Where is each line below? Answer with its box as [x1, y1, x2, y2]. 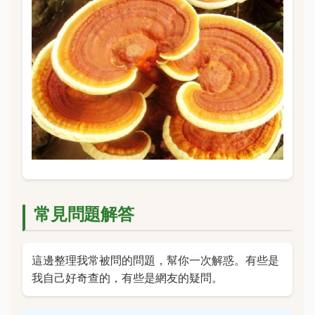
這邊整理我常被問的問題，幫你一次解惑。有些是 [31, 253, 279, 268]
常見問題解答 [34, 204, 134, 225]
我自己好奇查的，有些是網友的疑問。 [31, 271, 223, 285]
